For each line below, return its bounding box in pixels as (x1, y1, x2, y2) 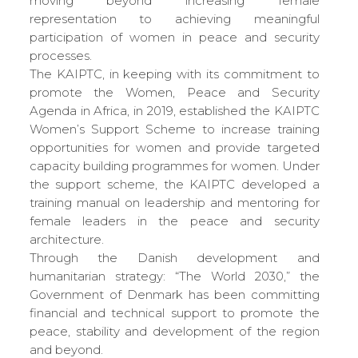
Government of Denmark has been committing (29, 286, 320, 302)
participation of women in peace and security (29, 29, 320, 45)
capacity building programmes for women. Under (29, 157, 320, 173)
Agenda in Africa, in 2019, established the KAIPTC (29, 102, 320, 118)
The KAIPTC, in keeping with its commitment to (29, 66, 320, 82)
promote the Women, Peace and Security (29, 84, 320, 100)
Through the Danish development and (29, 249, 320, 265)
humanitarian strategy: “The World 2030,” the (29, 268, 320, 284)
